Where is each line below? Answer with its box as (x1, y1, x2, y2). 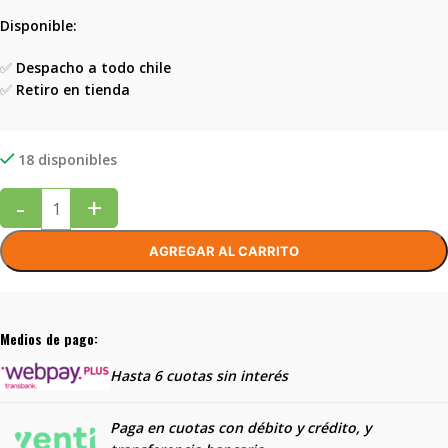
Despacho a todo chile (16, 58, 171, 77)
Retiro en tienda (16, 80, 130, 99)
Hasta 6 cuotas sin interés (110, 366, 288, 385)
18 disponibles (18, 150, 118, 169)
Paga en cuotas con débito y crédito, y (110, 418, 371, 437)
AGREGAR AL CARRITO (149, 243, 299, 259)
